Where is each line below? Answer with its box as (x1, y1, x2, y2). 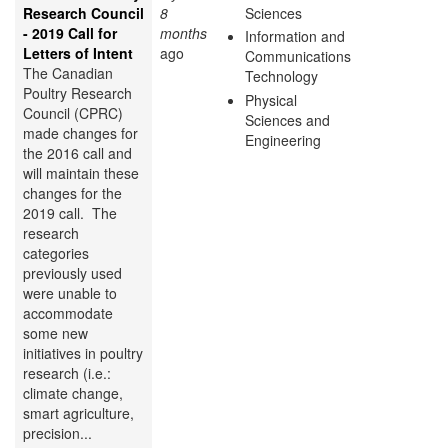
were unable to (23, 282, 117, 303)
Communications (245, 46, 351, 67)
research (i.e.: (23, 362, 111, 383)
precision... (23, 422, 92, 443)
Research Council (23, 2, 144, 23)
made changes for (23, 122, 138, 143)
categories (23, 242, 89, 263)
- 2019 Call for (23, 22, 117, 43)
